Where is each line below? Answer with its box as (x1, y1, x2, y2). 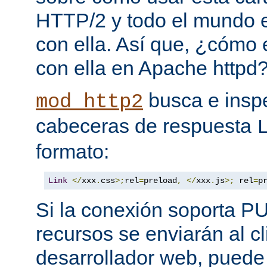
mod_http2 (36, 91, 143, 114)
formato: (36, 140, 109, 163)
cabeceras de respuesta (36, 114, 257, 138)
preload (144, 176, 177, 186)
